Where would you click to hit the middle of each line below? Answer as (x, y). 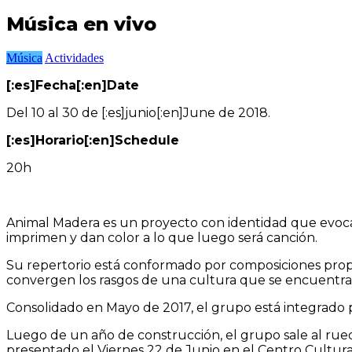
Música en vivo (81, 24)
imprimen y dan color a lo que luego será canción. (162, 237)
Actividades (74, 57)
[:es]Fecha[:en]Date (73, 85)
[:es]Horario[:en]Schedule (93, 140)
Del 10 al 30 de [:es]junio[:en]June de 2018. (138, 112)
